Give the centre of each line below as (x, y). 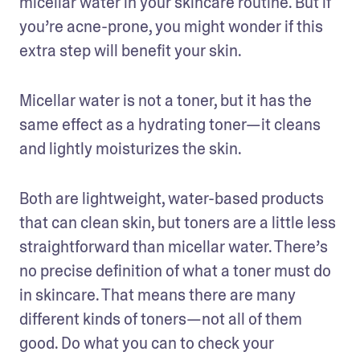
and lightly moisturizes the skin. (132, 149)
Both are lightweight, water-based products (172, 198)
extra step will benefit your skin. (131, 51)
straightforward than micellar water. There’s (174, 247)
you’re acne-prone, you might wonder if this (171, 27)
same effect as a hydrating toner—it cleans (170, 125)
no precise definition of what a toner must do (175, 271)
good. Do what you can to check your (147, 343)
